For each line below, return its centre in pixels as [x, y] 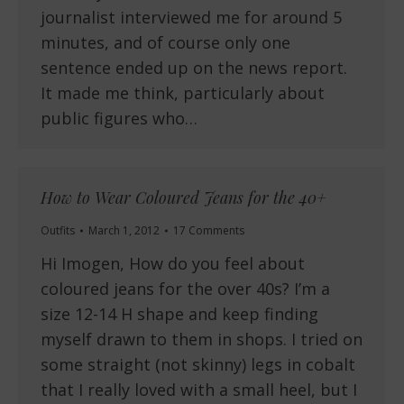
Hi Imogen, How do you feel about [173, 264]
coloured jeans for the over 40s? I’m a [185, 289]
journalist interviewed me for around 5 [191, 18]
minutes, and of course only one [165, 43]
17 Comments [209, 231]
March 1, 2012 [124, 231]
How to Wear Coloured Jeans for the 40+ [184, 198]
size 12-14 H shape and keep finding [179, 314]
